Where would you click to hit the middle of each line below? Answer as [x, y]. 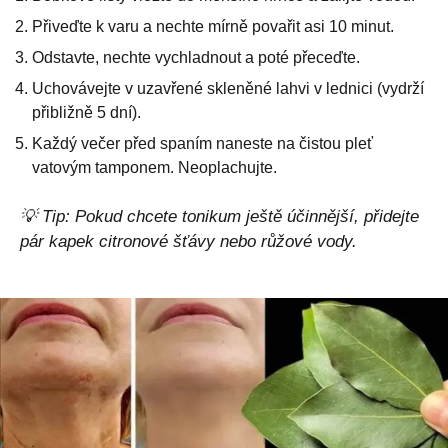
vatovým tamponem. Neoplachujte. [154, 167]
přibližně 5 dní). [86, 112]
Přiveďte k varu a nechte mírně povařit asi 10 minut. [213, 26]
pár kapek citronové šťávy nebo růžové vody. [188, 241]
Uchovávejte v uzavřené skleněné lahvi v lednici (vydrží [228, 88]
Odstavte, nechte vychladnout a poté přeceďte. [196, 57]
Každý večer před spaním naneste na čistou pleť [202, 143]
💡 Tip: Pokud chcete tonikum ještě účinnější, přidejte [219, 216]
